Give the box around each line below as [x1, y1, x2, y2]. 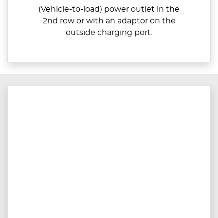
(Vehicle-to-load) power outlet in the [38, 5, 180, 13]
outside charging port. [66, 28, 152, 36]
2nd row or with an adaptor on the [42, 17, 176, 25]
